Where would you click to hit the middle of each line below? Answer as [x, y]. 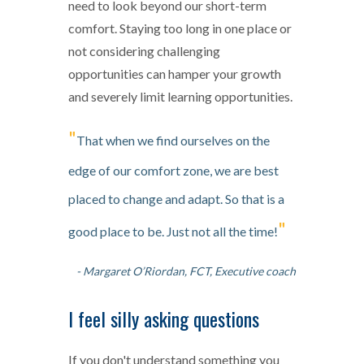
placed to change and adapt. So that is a [176, 198]
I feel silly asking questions [164, 319]
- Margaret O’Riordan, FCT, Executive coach [186, 271]
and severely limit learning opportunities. [180, 96]
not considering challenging [144, 50]
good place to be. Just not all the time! [173, 231]
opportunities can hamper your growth [175, 73]
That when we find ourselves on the [173, 140]
